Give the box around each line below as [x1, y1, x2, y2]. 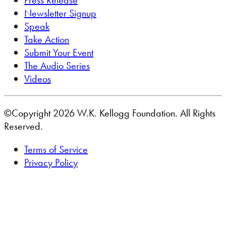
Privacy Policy [24, 156, 78, 169]
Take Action [24, 33, 69, 46]
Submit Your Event [24, 46, 93, 60]
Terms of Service [24, 143, 88, 156]
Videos [24, 72, 51, 86]
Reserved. [4, 120, 43, 133]
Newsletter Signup [24, 7, 96, 20]
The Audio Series [24, 59, 90, 73]
